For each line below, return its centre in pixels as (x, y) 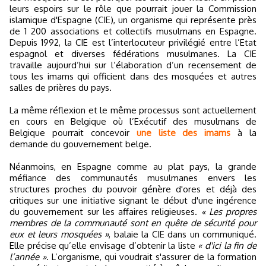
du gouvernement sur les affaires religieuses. (105, 212)
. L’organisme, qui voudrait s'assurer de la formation (151, 257)
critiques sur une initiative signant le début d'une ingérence (133, 201)
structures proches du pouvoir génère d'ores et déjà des (133, 189)
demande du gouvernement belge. (80, 144)
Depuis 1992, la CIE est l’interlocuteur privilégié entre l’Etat (133, 43)
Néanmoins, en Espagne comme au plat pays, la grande (133, 167)
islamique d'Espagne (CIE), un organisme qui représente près (133, 20)
